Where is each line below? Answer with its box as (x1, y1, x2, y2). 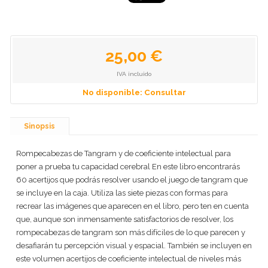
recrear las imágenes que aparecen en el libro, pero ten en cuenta (16, 202, 249, 211)
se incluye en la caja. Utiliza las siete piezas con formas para (16, 188, 228, 197)
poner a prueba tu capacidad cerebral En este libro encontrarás (16, 162, 240, 171)
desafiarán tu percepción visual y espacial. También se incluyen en (16, 241, 252, 250)
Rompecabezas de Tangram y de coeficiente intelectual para (16, 149, 231, 158)
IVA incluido (117, 71, 151, 77)
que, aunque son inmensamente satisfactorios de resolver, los (16, 215, 233, 224)
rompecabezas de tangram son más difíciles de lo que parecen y (16, 228, 245, 237)
